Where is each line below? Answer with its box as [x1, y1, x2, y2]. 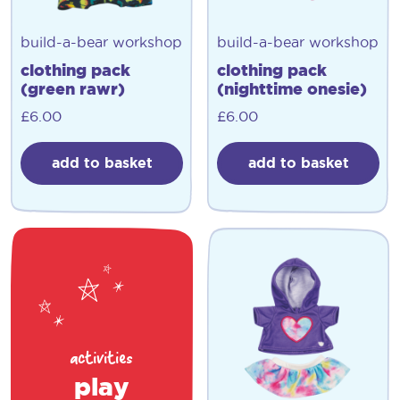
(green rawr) [20, 79, 125, 98]
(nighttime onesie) [216, 79, 367, 98]
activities [71, 349, 133, 371]
